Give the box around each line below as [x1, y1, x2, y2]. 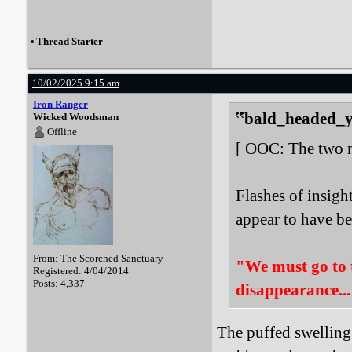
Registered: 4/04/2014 [33, 265, 129, 277]
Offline [47, 126, 77, 137]
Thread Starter [36, 35, 103, 47]
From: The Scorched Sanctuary [33, 252, 163, 264]
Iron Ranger [33, 98, 88, 110]
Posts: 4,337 [33, 277, 85, 289]
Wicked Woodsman [33, 111, 119, 123]
